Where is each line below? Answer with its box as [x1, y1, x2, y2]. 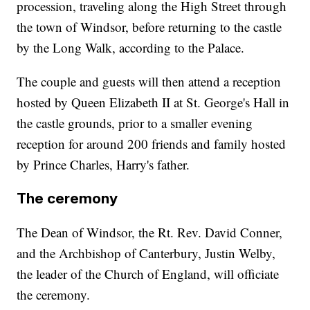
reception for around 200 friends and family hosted [17, 135, 286, 153]
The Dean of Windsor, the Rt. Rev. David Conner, [17, 224, 283, 241]
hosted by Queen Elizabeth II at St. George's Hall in [17, 93, 290, 111]
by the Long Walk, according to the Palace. [17, 39, 245, 57]
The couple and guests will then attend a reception [17, 73, 282, 91]
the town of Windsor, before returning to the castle [17, 18, 282, 36]
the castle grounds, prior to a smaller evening [17, 114, 253, 132]
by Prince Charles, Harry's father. [17, 156, 190, 174]
